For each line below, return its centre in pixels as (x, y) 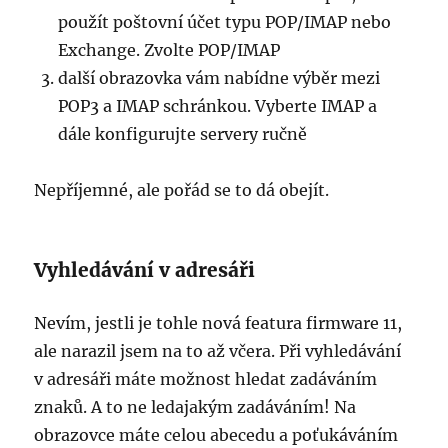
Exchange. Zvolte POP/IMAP (169, 50)
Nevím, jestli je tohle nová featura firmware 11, (218, 323)
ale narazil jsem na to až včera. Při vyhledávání (218, 351)
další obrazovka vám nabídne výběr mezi (219, 78)
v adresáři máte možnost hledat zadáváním (206, 379)
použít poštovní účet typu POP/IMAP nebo (225, 22)
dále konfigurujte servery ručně (183, 134)
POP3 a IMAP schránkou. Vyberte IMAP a (218, 106)
